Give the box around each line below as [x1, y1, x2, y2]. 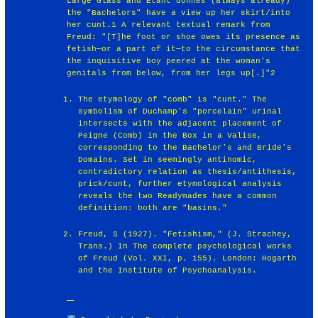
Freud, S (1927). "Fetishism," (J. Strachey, [77, 229, 292, 238]
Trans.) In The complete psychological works [77, 241, 292, 251]
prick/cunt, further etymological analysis [77, 179, 282, 188]
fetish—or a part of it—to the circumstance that [67, 44, 301, 53]
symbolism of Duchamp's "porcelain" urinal [77, 106, 282, 116]
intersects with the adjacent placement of [77, 119, 282, 128]
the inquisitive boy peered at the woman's [67, 56, 271, 65]
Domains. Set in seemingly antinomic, [77, 155, 257, 164]
